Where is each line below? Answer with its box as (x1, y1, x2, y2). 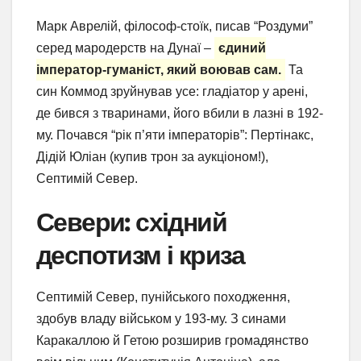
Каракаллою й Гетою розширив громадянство (36, 333, 309, 347)
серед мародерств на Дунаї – (36, 40, 214, 55)
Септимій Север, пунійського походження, (36, 289, 290, 304)
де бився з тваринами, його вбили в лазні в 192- (36, 106, 323, 120)
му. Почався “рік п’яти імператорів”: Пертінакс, (36, 127, 313, 142)
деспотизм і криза (36, 239, 245, 271)
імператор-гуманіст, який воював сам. (36, 62, 281, 77)
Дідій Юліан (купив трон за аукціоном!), (36, 149, 268, 164)
